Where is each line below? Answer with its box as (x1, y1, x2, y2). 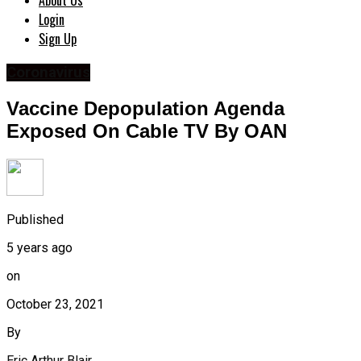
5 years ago (6, 239, 73, 255)
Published (6, 211, 64, 227)
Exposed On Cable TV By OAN (6, 120, 287, 143)
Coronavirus (6, 64, 90, 82)
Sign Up (39, 29, 77, 49)
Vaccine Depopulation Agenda (6, 98, 284, 120)
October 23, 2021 (6, 296, 104, 312)
